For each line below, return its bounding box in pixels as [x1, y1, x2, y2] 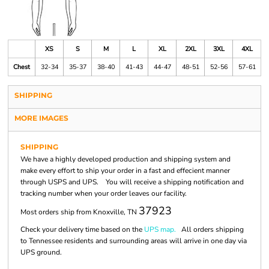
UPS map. [144, 225, 176, 234]
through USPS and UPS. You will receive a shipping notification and [20, 177, 244, 187]
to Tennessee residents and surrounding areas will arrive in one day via [20, 236, 247, 246]
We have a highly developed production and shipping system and [20, 154, 231, 164]
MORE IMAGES [14, 113, 68, 122]
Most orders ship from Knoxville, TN [20, 207, 139, 217]
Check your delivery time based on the [20, 225, 144, 234]
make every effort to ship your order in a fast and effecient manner [20, 166, 230, 175]
